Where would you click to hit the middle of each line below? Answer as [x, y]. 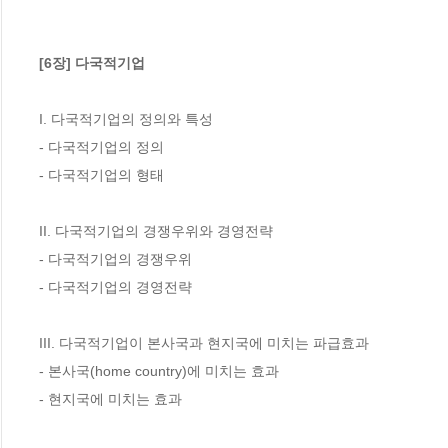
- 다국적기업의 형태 [101, 174]
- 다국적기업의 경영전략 [115, 286]
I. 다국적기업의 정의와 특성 [126, 118]
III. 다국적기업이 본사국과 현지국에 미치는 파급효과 [204, 342]
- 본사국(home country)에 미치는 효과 [159, 370]
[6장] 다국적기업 [92, 62]
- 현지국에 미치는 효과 [110, 398]
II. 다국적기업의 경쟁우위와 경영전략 [156, 230]
